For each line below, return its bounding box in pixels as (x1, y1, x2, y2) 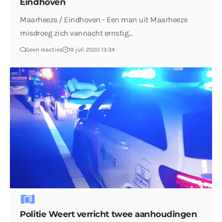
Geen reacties (26, 46, 63, 54)
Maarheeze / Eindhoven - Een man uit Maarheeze (20, 15, 188, 25)
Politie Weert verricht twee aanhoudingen (20, 209, 197, 220)
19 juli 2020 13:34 (68, 46, 115, 54)
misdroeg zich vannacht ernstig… (20, 28, 133, 38)
